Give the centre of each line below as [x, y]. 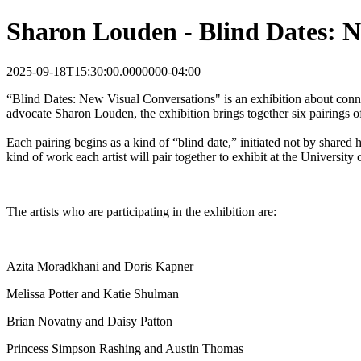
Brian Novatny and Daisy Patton [89, 321]
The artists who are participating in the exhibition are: [141, 211]
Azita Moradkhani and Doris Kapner [100, 266]
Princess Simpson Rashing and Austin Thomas [125, 348]
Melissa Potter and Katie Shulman [93, 293]
